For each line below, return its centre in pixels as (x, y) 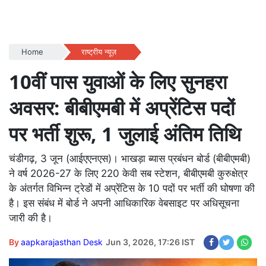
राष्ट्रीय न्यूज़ (99, 52)
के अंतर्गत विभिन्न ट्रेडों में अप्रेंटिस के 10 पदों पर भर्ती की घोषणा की (132, 188)
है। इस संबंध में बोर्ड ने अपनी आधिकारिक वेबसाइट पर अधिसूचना (124, 203)
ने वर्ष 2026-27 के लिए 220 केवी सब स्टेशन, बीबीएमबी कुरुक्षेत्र (128, 173)
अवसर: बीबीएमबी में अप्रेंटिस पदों (122, 108)
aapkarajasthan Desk (62, 242)
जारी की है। (31, 218)
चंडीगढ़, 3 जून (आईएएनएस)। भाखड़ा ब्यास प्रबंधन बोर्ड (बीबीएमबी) (130, 159)
